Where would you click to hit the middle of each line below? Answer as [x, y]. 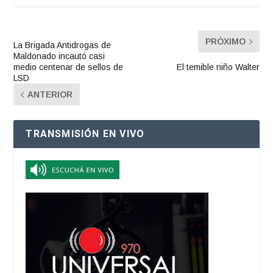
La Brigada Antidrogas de [62, 45]
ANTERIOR [50, 95]
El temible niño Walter [218, 67]
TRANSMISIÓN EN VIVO [85, 134]
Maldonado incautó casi [59, 56]
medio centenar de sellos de [69, 67]
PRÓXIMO [225, 42]
